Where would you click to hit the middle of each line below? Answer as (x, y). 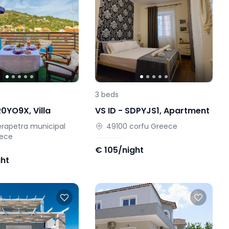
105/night (124, 150)
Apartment (186, 111)
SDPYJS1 (142, 111)
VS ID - (110, 111)
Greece (164, 127)
